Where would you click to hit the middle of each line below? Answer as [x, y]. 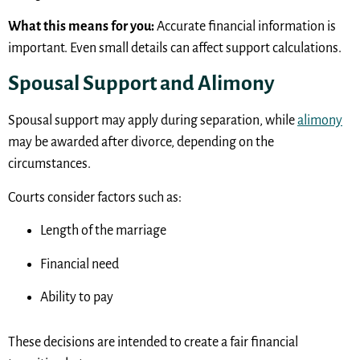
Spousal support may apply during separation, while [151, 121]
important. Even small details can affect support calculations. [175, 49]
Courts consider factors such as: [95, 197]
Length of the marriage [103, 231]
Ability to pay [77, 297]
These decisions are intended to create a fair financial [153, 343]
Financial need [80, 264]
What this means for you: [82, 27]
